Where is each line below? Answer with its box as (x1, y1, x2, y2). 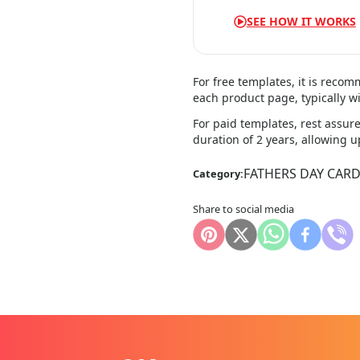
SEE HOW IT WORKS (246, 14, 356, 29)
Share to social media (193, 202, 294, 216)
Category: (193, 166, 243, 181)
